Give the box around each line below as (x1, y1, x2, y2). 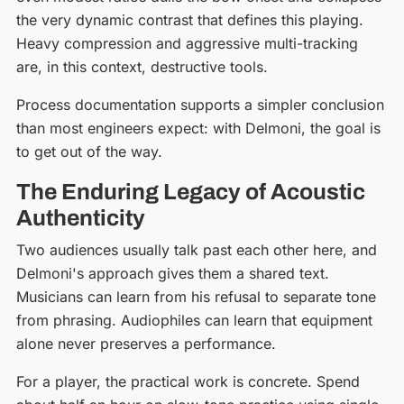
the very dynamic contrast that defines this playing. (15, 10, 363, 29)
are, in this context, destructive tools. (15, 57, 268, 76)
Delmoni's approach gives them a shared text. (15, 263, 329, 282)
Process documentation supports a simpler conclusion (15, 95, 384, 114)
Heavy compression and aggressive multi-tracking (15, 33, 358, 52)
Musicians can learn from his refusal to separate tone (15, 287, 376, 306)
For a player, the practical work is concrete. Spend (15, 372, 360, 390)
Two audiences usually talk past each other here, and (15, 240, 377, 259)
